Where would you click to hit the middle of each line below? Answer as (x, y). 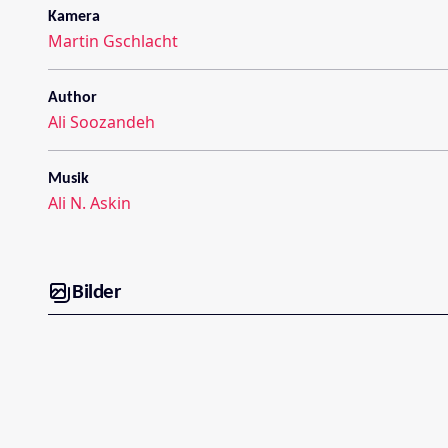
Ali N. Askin (89, 202)
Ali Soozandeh (101, 121)
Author (72, 97)
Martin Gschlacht (113, 40)
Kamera (74, 16)
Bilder (96, 293)
